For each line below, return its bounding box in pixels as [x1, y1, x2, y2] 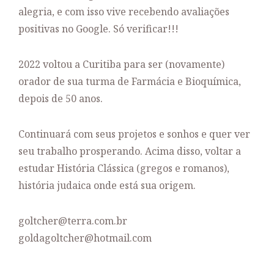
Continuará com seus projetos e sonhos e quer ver [18, 127, 250, 141]
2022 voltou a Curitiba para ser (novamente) [18, 57, 224, 71]
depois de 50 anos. [18, 91, 103, 105]
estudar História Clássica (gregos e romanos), [18, 161, 229, 175]
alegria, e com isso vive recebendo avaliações [18, 4, 229, 18]
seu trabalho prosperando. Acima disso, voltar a [18, 144, 241, 158]
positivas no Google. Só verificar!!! [18, 21, 179, 35]
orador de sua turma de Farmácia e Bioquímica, [18, 74, 241, 88]
